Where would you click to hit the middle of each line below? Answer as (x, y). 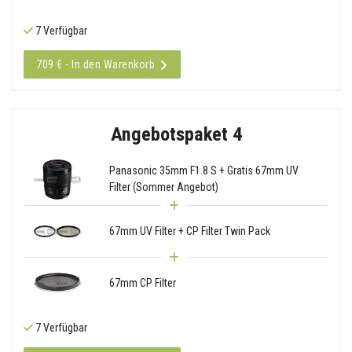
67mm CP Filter (142, 282)
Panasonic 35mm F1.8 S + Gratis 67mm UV (203, 171)
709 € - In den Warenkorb (95, 64)
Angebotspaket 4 (176, 134)
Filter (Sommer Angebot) (163, 187)
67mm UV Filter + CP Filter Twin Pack (189, 231)
